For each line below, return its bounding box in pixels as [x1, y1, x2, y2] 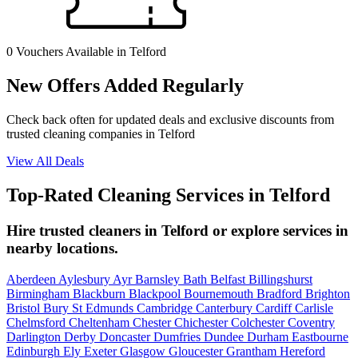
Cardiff [256, 300, 295, 315]
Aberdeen [6, 272, 58, 286]
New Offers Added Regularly [6, 75, 244, 97]
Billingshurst [249, 272, 312, 286]
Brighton [305, 286, 350, 300]
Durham [247, 329, 292, 344]
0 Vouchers [6, 45, 63, 59]
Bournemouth [184, 286, 257, 300]
